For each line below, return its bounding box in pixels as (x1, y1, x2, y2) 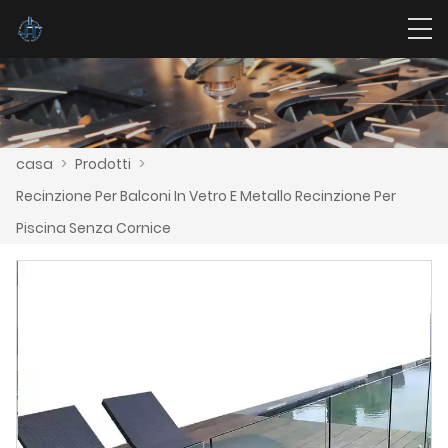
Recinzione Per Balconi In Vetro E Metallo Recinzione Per (16, 185, 396, 206)
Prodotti (75, 153, 131, 174)
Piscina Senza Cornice (16, 217, 171, 238)
